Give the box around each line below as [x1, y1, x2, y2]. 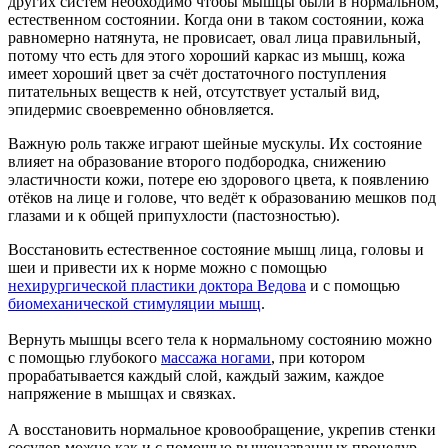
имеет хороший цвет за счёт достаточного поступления [8, 64, 386, 82]
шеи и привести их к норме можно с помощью [8, 258, 327, 276]
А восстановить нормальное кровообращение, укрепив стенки [8, 420, 436, 438]
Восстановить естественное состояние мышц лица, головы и [8, 240, 424, 258]
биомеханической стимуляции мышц [8, 294, 261, 312]
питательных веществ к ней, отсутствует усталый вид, [8, 82, 380, 100]
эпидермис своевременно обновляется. [8, 100, 274, 118]
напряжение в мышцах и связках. [8, 384, 236, 402]
